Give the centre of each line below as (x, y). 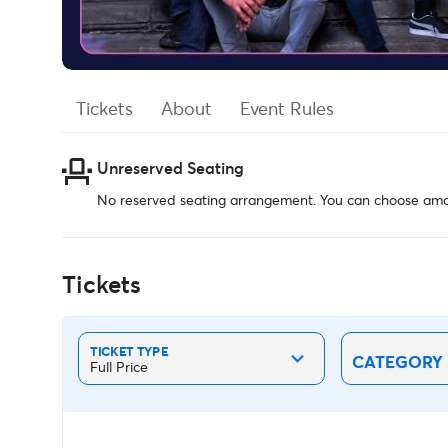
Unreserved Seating (170, 167)
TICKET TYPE (128, 351)
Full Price (118, 367)
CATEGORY (398, 361)
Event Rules (287, 107)
